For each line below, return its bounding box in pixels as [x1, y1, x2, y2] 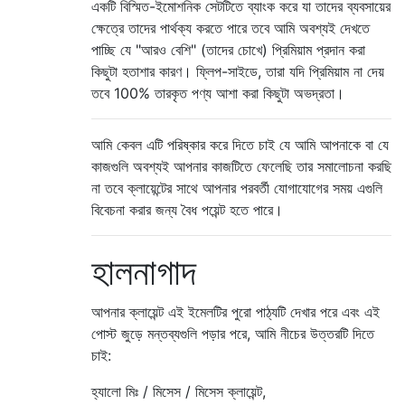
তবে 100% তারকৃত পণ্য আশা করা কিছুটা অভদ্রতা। [91, 83, 344, 102]
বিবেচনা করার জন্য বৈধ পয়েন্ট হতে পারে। [91, 200, 283, 219]
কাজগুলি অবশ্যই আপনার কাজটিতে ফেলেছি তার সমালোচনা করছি [91, 156, 391, 175]
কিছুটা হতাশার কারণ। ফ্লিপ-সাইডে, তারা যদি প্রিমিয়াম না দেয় [91, 61, 384, 80]
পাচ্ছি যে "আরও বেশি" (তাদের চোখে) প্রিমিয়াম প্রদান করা [91, 40, 365, 59]
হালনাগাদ [91, 249, 196, 294]
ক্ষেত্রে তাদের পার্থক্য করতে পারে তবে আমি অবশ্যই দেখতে [91, 18, 370, 37]
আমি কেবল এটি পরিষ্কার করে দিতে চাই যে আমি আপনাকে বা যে [91, 135, 389, 154]
